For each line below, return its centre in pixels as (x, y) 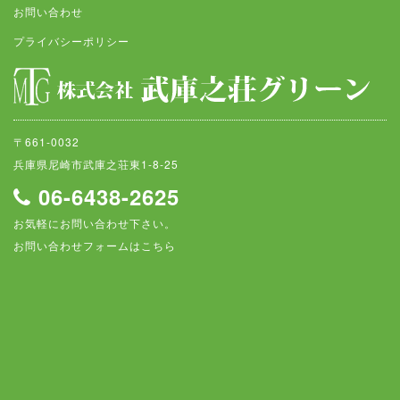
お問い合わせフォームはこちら (95, 245)
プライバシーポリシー (71, 41)
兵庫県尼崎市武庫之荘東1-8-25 (96, 164)
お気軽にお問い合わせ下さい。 (95, 222)
